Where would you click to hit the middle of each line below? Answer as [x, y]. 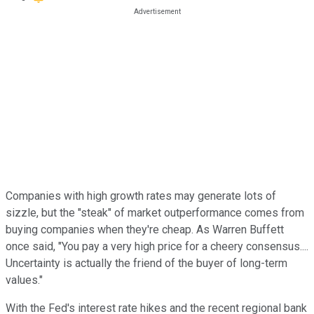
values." [24, 280]
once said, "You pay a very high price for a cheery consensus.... [157, 246]
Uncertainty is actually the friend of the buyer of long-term [146, 263]
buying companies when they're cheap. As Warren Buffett [145, 229]
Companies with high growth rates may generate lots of [141, 196]
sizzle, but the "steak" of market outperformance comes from [155, 212]
